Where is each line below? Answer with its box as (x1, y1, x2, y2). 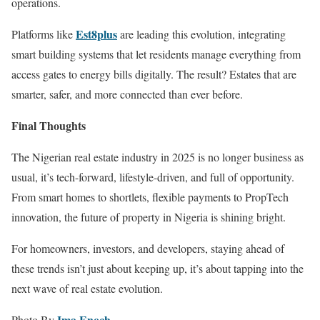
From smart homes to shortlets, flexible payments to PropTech (11, 189, 289, 204)
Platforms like (11, 26, 76, 41)
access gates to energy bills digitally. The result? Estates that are (11, 66, 296, 81)
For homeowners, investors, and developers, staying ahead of (11, 241, 284, 256)
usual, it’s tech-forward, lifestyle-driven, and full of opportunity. (11, 169, 294, 184)
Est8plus (76, 26, 117, 42)
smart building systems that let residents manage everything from (11, 46, 301, 61)
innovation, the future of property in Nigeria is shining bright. (11, 209, 286, 224)
